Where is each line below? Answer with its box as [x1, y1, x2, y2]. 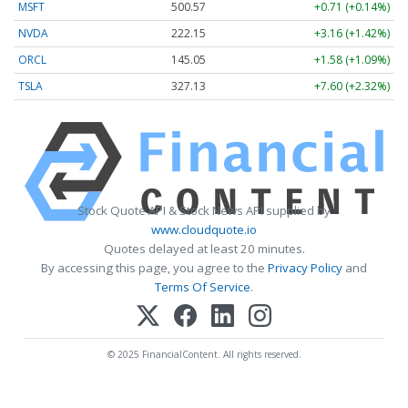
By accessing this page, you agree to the [41, 260, 268, 277]
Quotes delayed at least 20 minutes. [103, 240, 305, 258]
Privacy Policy [268, 260, 342, 277]
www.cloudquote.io [151, 221, 257, 239]
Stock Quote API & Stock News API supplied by [77, 202, 331, 219]
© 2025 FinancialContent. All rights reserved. [107, 348, 301, 362]
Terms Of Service [155, 279, 250, 296]
